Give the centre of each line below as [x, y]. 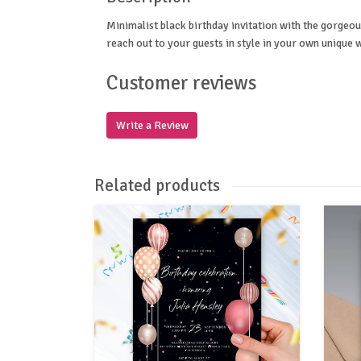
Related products [157, 185]
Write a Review [152, 125]
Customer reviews [181, 83]
